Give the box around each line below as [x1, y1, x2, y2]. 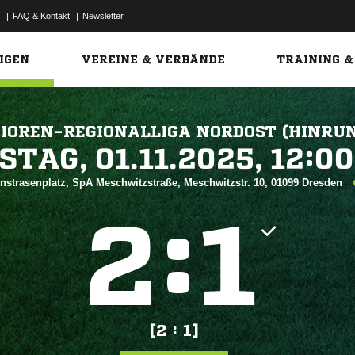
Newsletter [82, 11, 124, 21]
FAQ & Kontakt [13, 11, 70, 21]
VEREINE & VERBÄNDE [82, 54, 226, 65]
